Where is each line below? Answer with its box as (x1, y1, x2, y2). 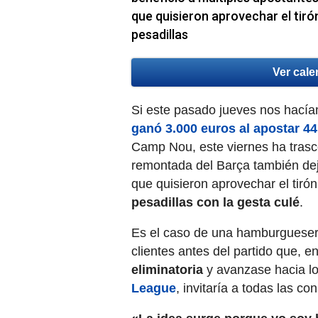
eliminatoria (131, 263, 203, 278)
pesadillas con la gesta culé (131, 195, 300, 210)
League (131, 281, 176, 296)
